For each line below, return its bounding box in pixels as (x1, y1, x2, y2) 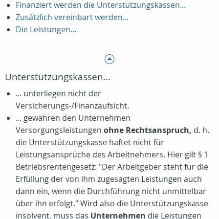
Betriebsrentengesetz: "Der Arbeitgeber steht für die (16, 161, 208, 172)
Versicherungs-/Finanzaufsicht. (16, 100, 129, 111)
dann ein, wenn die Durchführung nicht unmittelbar (16, 186, 206, 197)
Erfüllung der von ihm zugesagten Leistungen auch (16, 174, 202, 184)
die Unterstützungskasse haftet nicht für (16, 137, 164, 148)
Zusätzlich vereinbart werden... (16, 12, 129, 22)
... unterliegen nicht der (16, 88, 101, 99)
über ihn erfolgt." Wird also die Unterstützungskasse (16, 198, 208, 209)
